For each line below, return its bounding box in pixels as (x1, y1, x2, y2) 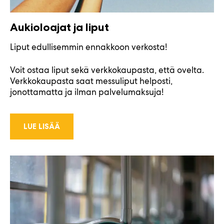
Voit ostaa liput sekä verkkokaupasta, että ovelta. (10, 64, 204, 75)
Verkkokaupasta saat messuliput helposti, (10, 75, 172, 86)
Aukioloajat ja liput (10, 20, 109, 34)
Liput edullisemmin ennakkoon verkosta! (10, 41, 167, 52)
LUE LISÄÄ (23, 121, 60, 131)
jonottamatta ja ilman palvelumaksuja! (10, 86, 163, 97)
